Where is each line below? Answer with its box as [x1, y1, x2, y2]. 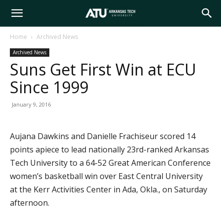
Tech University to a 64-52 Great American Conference [10, 157, 211, 168]
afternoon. [10, 197, 49, 208]
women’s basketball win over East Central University [10, 171, 203, 182]
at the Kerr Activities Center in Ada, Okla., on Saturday [10, 184, 207, 195]
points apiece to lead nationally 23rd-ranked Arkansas [10, 144, 209, 155]
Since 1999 [10, 76, 88, 98]
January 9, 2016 [12, 101, 51, 108]
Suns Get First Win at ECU [10, 59, 196, 80]
